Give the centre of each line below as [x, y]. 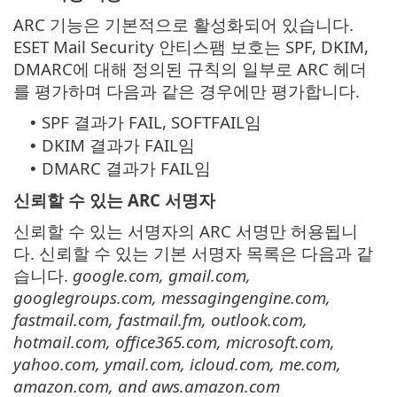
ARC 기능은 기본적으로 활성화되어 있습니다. [183, 25]
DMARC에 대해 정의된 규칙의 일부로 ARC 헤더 [190, 69]
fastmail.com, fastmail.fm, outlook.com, [160, 320]
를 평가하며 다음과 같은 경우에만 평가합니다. [187, 91]
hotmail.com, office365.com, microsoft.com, [174, 342]
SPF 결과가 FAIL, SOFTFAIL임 [152, 122]
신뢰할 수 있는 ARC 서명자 [114, 200]
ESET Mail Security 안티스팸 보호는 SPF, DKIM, [191, 47]
